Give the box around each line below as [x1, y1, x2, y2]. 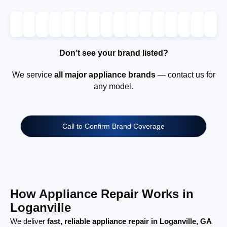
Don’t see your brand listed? [59, 48, 168, 57]
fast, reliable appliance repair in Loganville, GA [47, 216, 212, 225]
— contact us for [155, 70, 215, 79]
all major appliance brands [54, 70, 156, 79]
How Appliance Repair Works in [10, 186, 194, 201]
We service [12, 70, 54, 79]
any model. [94, 82, 133, 91]
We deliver [10, 216, 47, 225]
